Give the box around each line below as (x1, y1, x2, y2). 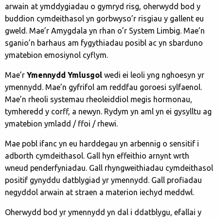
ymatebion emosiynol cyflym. (5, 50, 108, 59)
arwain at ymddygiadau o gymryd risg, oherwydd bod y (5, 1, 200, 11)
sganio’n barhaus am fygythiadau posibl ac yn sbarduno (5, 38, 203, 47)
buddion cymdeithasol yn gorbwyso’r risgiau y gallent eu (5, 14, 204, 23)
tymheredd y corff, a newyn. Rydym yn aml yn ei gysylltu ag (5, 107, 212, 116)
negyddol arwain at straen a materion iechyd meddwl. (5, 187, 194, 197)
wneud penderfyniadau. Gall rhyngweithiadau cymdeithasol (5, 163, 213, 172)
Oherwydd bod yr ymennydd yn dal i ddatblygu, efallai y (5, 207, 201, 217)
